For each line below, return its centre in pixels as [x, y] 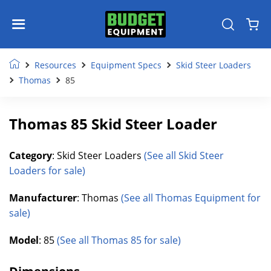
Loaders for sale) [47, 171]
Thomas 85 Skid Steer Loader [113, 124]
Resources [55, 65]
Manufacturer [43, 198]
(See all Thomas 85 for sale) [119, 240]
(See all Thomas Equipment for [191, 198]
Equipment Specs [126, 65]
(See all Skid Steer [184, 155]
